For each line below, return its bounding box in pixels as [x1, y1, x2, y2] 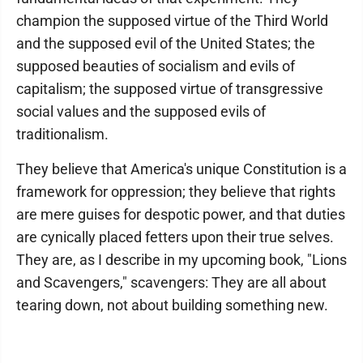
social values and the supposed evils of [16, 103, 266, 120]
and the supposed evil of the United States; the [16, 35, 315, 52]
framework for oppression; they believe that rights [16, 183, 335, 200]
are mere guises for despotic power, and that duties [16, 206, 345, 223]
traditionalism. [16, 126, 109, 143]
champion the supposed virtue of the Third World [16, 12, 328, 29]
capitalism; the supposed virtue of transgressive [16, 80, 323, 97]
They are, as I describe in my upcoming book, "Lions [16, 251, 347, 268]
